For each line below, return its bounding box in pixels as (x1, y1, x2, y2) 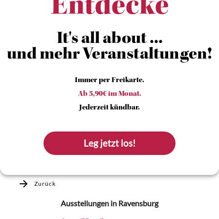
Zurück (34, 180, 56, 187)
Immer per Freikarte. (75, 77, 144, 85)
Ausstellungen (61, 198, 109, 208)
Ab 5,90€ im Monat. (78, 90, 141, 98)
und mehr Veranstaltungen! (7, 46, 212, 64)
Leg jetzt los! (84, 138, 136, 149)
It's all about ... (56, 31, 163, 48)
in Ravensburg (109, 198, 158, 208)
